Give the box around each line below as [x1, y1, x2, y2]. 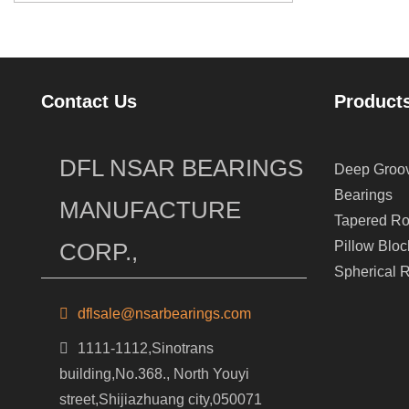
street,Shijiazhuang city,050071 [59, 391, 262, 407]
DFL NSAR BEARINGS [59, 153, 303, 182]
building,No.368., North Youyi [59, 365, 249, 382]
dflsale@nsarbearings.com [78, 305, 251, 321]
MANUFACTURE [59, 195, 241, 224]
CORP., [59, 237, 138, 266]
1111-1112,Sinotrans [78, 340, 214, 356]
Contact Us [41, 91, 137, 112]
